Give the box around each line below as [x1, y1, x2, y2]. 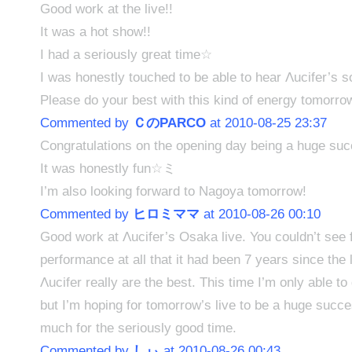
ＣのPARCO [132, 115, 206, 130]
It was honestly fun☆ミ [39, 160, 176, 176]
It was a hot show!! [39, 24, 151, 39]
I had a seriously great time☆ [39, 46, 212, 62]
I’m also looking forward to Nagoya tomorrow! [39, 183, 306, 199]
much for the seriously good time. [39, 320, 236, 335]
